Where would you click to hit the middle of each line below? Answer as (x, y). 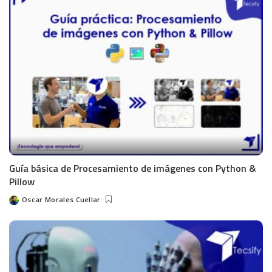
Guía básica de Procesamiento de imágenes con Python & (133, 168)
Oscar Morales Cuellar (61, 199)
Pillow (22, 181)
